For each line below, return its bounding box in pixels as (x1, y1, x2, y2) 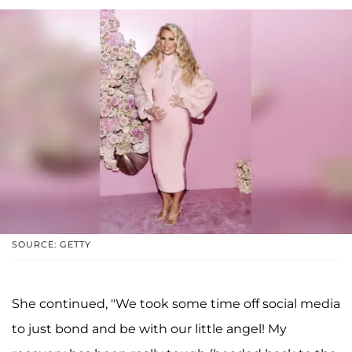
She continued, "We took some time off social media (12, 295, 340, 311)
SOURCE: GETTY (12, 238, 91, 250)
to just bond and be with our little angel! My (12, 321, 287, 336)
